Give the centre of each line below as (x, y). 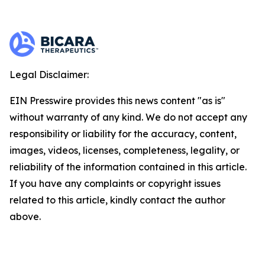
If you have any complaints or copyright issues (115, 183)
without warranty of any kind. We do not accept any (128, 117)
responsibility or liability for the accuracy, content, (123, 134)
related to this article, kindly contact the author (117, 200)
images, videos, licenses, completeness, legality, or (125, 150)
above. (25, 216)
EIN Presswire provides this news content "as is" (117, 101)
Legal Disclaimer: (49, 75)
